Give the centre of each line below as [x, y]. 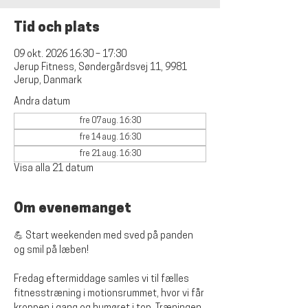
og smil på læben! [51, 251]
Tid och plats [57, 28]
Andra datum [42, 102]
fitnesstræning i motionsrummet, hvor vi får [110, 294]
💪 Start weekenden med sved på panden [104, 236]
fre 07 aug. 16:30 [110, 121]
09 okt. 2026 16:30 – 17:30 [70, 55]
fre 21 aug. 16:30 [110, 154]
